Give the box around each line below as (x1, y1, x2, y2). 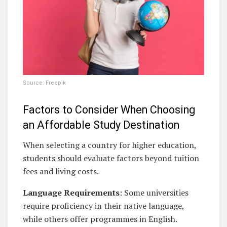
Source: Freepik (23, 80, 66, 87)
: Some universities (120, 187, 188, 199)
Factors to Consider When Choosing (23, 103, 195, 117)
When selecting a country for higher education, (23, 139, 196, 151)
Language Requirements (23, 187, 120, 199)
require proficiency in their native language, (23, 200, 184, 212)
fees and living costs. (23, 166, 99, 177)
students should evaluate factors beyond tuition (23, 153, 199, 164)
